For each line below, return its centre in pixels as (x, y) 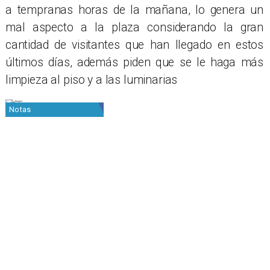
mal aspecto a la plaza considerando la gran (134, 28)
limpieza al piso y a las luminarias (91, 80)
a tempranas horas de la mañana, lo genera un (134, 10)
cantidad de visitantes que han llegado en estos (134, 45)
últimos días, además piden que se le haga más (134, 63)
